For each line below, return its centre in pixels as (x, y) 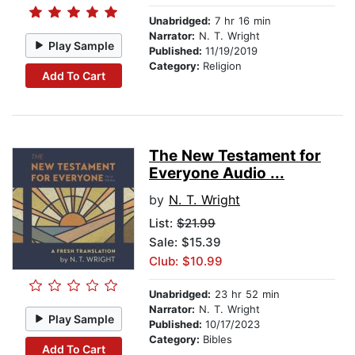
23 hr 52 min (245, 294)
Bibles (218, 340)
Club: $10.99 (186, 261)
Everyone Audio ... (217, 174)
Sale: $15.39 (185, 242)
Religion (222, 66)
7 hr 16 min (241, 21)
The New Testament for (235, 156)
